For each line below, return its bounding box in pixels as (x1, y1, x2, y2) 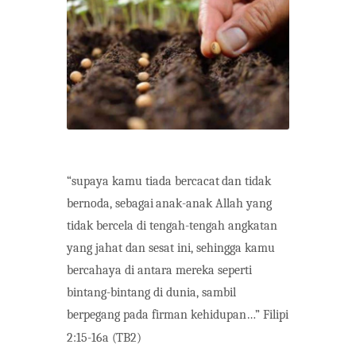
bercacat (174, 173, 219, 188)
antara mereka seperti (137, 262, 252, 277)
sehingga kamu (195, 240, 275, 255)
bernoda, (67, 195, 112, 211)
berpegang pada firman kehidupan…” (67, 307, 263, 322)
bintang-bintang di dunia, (67, 284, 202, 300)
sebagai (114, 195, 153, 211)
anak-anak (156, 195, 213, 211)
